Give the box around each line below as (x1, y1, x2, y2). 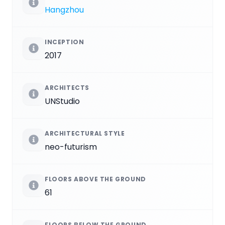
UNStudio (45, 95, 80, 107)
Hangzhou (45, 4, 84, 16)
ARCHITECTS (45, 83, 89, 92)
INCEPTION (45, 37, 84, 46)
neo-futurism (45, 141, 97, 153)
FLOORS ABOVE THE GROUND (45, 174, 146, 183)
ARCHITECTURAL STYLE (45, 129, 125, 138)
